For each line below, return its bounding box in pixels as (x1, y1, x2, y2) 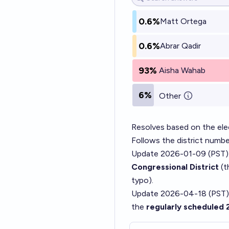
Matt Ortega (160, 16, 207, 26)
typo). (131, 175, 153, 185)
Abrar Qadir (160, 41, 201, 51)
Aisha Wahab (159, 65, 205, 75)
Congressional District (131, 162, 219, 172)
